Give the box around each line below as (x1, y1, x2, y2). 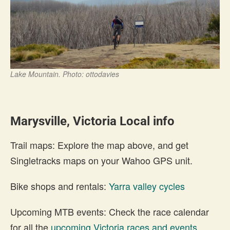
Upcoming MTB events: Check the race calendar (10, 205, 209, 219)
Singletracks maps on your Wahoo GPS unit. (10, 154, 193, 167)
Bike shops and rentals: (10, 179, 109, 193)
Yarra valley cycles (109, 179, 185, 193)
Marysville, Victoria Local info (10, 114, 175, 129)
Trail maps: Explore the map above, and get (10, 138, 188, 152)
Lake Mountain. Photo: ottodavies (10, 69, 119, 80)
